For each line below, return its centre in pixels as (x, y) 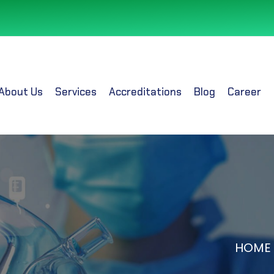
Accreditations (145, 92)
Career (244, 92)
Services (76, 92)
